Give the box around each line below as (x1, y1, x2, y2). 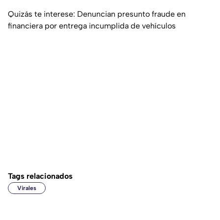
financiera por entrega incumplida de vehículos (8, 21, 176, 31)
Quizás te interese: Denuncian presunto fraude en (8, 9, 186, 19)
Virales (17, 185, 36, 192)
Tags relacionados (8, 171, 73, 181)
